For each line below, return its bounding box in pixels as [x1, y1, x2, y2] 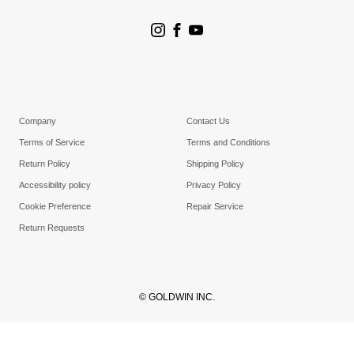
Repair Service [186, 201, 243, 212]
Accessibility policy [19, 180, 91, 190]
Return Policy [19, 159, 70, 169]
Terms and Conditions [186, 137, 270, 148]
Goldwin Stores [32, 26, 97, 38]
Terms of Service [19, 137, 85, 148]
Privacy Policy [186, 180, 241, 190]
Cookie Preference [19, 201, 91, 212]
